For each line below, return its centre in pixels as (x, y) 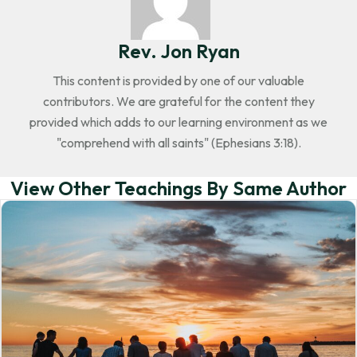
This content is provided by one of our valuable (178, 81)
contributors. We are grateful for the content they (178, 102)
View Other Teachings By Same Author (178, 188)
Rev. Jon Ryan (178, 51)
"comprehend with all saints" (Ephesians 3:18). (178, 143)
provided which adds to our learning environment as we (178, 122)
